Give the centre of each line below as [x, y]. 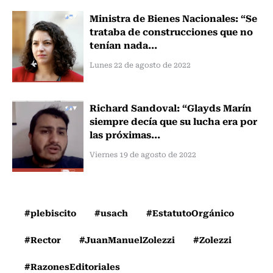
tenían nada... [123, 44]
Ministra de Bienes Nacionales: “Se [173, 17]
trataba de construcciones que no [171, 31]
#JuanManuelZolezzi [127, 239]
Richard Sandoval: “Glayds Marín [170, 107]
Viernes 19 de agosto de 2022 [143, 154]
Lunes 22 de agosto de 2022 [140, 64]
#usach [111, 212]
